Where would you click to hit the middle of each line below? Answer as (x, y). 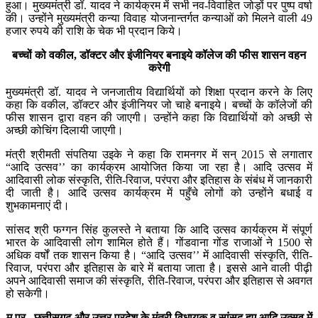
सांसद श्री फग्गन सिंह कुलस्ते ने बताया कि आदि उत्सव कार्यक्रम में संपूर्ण (159, 229)
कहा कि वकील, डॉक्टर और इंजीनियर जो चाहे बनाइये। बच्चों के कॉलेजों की (159, 104)
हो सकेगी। (28, 293)
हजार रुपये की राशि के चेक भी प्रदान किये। (94, 31)
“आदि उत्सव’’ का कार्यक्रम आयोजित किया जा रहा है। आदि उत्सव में (159, 167)
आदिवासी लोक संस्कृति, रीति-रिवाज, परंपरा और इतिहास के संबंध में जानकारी (159, 180)
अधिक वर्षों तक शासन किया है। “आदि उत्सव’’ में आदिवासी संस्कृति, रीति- (159, 255)
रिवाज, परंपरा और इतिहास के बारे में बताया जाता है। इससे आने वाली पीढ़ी (159, 268)
